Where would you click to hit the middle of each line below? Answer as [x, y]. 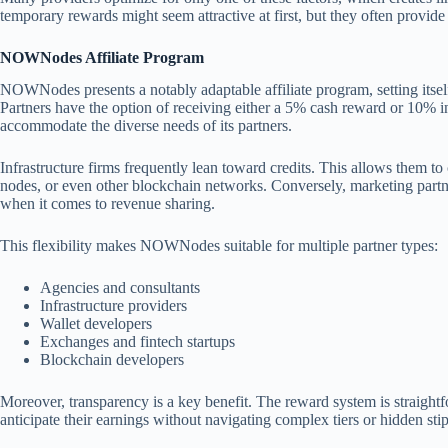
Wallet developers [96, 324]
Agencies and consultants [120, 288]
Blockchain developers [112, 360]
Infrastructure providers [113, 306]
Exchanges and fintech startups [137, 342]
